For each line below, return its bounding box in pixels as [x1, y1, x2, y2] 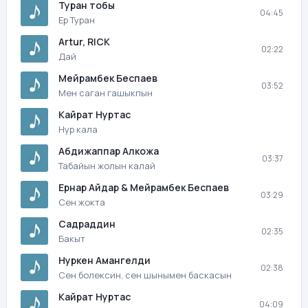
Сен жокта [58, 196, 105, 208]
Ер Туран [58, 14, 95, 26]
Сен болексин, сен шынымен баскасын [58, 269, 232, 281]
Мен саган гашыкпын [58, 87, 153, 99]
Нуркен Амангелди [58, 254, 151, 267]
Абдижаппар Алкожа [58, 144, 159, 157]
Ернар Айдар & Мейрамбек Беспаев [58, 181, 229, 194]
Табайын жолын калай [58, 159, 155, 172]
